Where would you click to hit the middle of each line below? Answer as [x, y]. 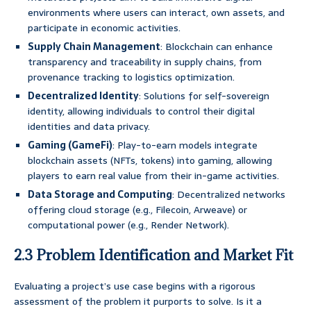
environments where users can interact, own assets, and [156, 13]
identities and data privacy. [89, 127]
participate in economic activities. [104, 28]
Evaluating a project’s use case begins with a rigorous [135, 286]
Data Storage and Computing [100, 195]
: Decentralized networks [229, 195]
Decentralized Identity [83, 96]
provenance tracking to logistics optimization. [131, 77]
